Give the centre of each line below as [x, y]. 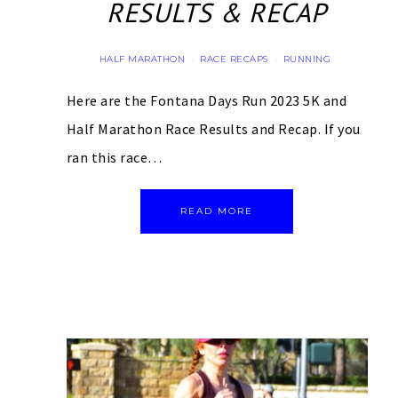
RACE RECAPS [234, 59]
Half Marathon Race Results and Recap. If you [213, 128]
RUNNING [307, 59]
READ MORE [217, 211]
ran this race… [114, 157]
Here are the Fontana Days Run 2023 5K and [206, 100]
